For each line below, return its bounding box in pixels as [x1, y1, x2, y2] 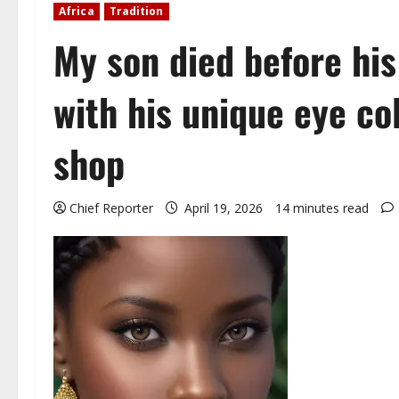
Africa [59, 4, 94, 20]
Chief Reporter [69, 199, 153, 217]
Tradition [109, 4, 164, 20]
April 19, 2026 [181, 199, 266, 217]
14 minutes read [275, 199, 369, 217]
